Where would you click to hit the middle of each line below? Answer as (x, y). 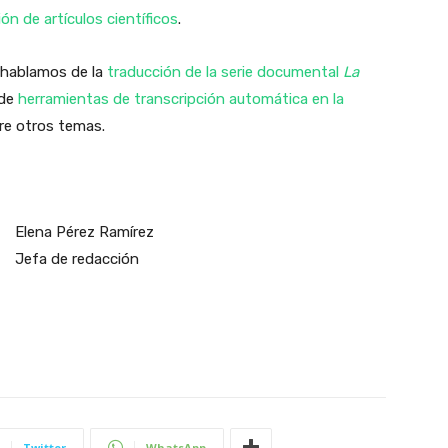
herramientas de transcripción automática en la (181, 98)
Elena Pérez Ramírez (84, 231)
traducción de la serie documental (225, 71)
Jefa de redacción (76, 258)
